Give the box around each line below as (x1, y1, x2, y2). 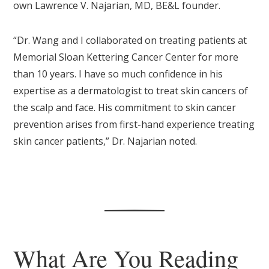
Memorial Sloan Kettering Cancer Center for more (13, 50, 239, 64)
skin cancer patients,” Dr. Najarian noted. (13, 134, 198, 148)
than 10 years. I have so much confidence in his (13, 67, 223, 81)
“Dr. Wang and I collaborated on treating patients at (13, 34, 247, 47)
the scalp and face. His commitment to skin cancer (13, 101, 237, 115)
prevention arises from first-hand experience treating (13, 118, 255, 131)
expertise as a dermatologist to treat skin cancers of (13, 84, 249, 98)
